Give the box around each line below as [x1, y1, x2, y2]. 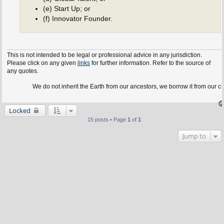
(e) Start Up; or [42, 4, 90, 12]
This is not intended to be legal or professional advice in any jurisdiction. [6, 51, 202, 59]
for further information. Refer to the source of [89, 59, 210, 67]
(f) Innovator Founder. [42, 14, 112, 22]
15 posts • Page [87, 116, 127, 123]
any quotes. [6, 67, 38, 75]
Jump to [182, 131, 206, 141]
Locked [8, 106, 30, 115]
